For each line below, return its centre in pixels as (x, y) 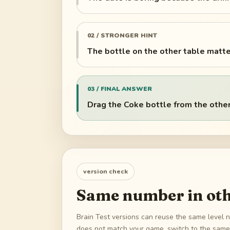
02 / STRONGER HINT (122, 35)
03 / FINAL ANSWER (120, 89)
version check (106, 171)
